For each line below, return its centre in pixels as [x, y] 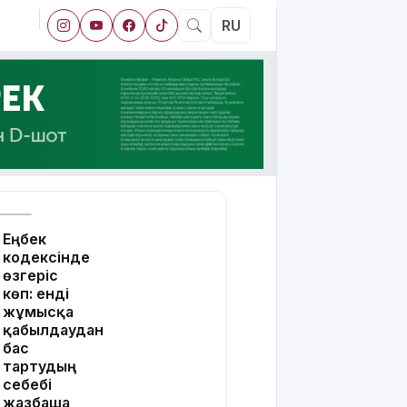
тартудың [40, 367]
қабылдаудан [53, 330]
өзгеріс [30, 276]
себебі [27, 385]
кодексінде [46, 258]
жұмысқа [38, 312]
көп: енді [36, 294]
